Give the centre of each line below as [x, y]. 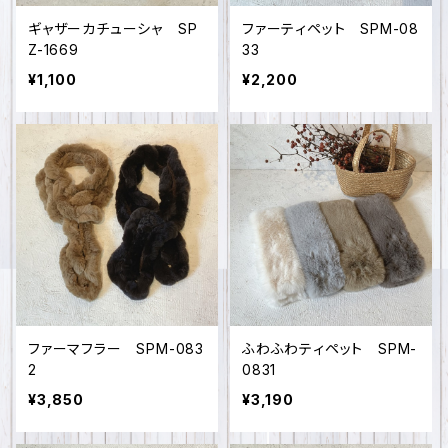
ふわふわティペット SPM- [330, 348]
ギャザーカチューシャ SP [113, 28]
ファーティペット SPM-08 [330, 28]
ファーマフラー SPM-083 [116, 348]
